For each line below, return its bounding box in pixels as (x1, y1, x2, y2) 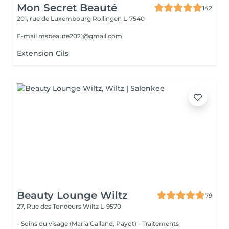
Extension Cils (17, 49, 68, 58)
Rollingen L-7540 (93, 15, 145, 22)
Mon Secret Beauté (17, 2, 117, 14)
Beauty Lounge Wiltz (17, 189, 128, 201)
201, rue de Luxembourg (17, 15, 93, 22)
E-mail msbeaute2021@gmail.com (17, 32, 122, 40)
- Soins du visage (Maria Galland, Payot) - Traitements (17, 220, 179, 227)
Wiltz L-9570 (83, 202, 121, 210)
